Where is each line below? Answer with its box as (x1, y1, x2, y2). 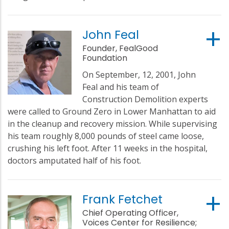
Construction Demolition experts (82, 93, 209, 105)
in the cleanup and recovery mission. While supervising (8, 118, 217, 129)
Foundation (82, 52, 128, 64)
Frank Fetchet (82, 191, 163, 208)
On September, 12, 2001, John (82, 68, 196, 80)
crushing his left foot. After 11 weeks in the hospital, (8, 142, 208, 154)
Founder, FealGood (82, 42, 158, 54)
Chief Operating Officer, (82, 207, 179, 219)
